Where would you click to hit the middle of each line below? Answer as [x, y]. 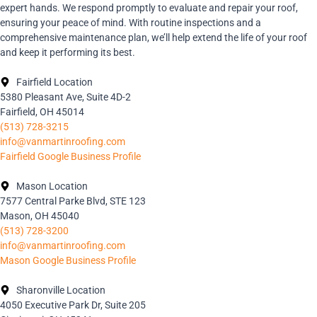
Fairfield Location [54, 82]
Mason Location [52, 186]
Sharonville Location [60, 290]
